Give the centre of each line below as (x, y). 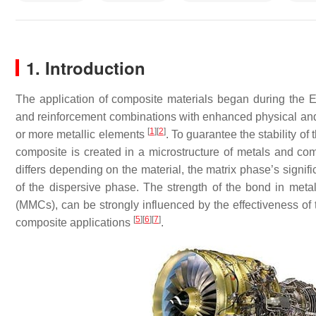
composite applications (74, 223)
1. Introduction (86, 68)
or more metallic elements (81, 134)
